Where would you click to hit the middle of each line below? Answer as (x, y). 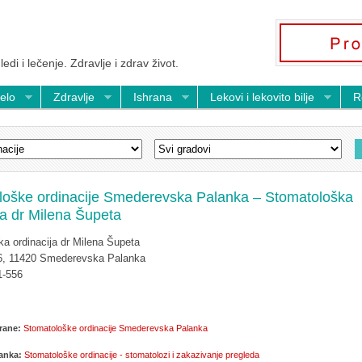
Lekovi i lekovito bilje (262, 97)
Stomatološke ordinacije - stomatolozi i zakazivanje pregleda (142, 355)
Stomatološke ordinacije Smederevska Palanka (116, 328)
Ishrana (152, 97)
